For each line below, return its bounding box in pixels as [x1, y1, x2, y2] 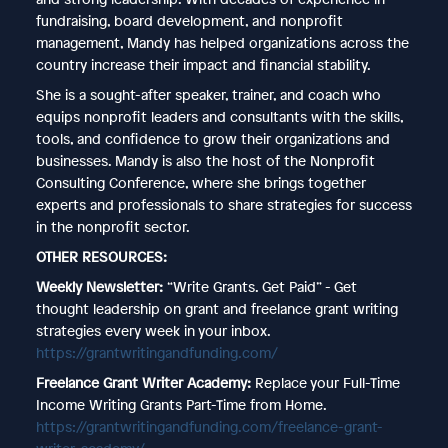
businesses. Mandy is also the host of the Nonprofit [35, 150, 375, 170]
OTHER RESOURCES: [35, 246, 167, 266]
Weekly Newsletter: [35, 276, 167, 296]
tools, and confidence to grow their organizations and [35, 128, 390, 148]
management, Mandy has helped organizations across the [35, 32, 409, 52]
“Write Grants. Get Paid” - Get [166, 276, 357, 296]
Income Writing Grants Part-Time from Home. [35, 394, 326, 414]
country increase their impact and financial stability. [35, 54, 371, 74]
